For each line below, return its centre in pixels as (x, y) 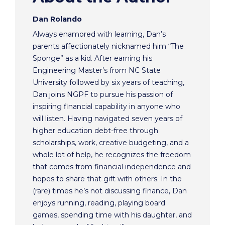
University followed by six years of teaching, (108, 82)
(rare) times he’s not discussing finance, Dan (110, 191)
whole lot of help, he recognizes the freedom (112, 154)
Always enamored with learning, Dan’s (99, 34)
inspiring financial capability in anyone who (106, 106)
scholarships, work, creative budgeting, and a (111, 142)
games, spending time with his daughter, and (112, 215)
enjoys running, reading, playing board (99, 203)
